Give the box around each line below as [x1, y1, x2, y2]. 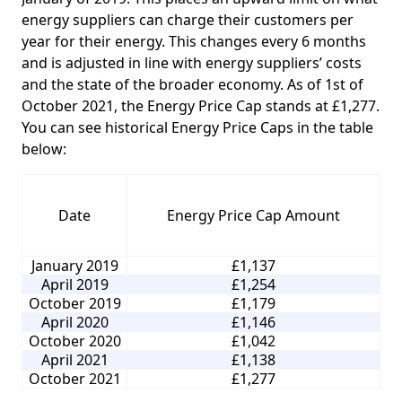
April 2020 [40, 312, 109, 333]
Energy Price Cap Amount [167, 205, 340, 226]
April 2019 [40, 275, 109, 295]
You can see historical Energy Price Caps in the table [22, 118, 373, 138]
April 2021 [40, 350, 109, 371]
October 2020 [28, 331, 121, 352]
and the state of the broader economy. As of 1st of [22, 74, 363, 95]
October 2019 [28, 293, 121, 314]
